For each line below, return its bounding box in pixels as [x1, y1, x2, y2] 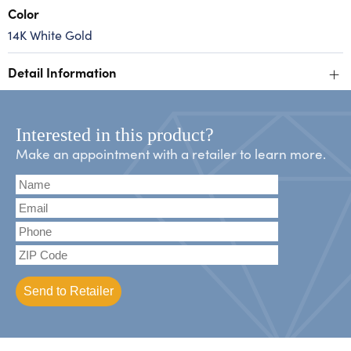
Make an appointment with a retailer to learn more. [16, 144, 326, 164]
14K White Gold [8, 26, 92, 44]
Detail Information [8, 63, 117, 81]
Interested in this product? [16, 125, 214, 146]
